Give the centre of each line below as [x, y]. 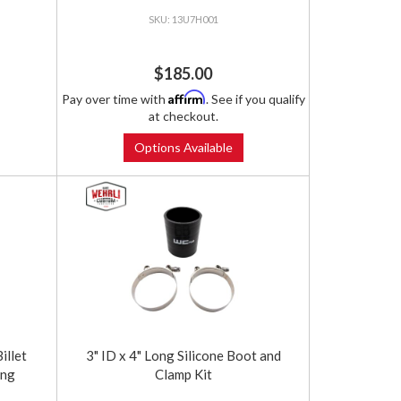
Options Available [183, 148]
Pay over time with [115, 99]
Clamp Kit [183, 375]
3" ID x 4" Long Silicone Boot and [183, 356]
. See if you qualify [255, 99]
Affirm [187, 98]
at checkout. [183, 116]
